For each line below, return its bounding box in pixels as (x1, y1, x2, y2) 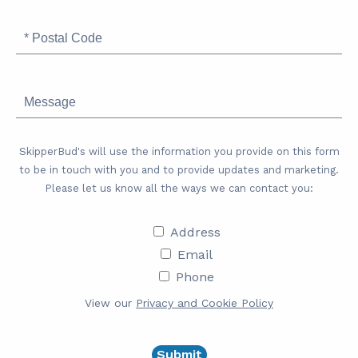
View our (85, 296, 136, 309)
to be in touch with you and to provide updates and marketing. (19, 164, 339, 176)
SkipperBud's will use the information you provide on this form (18, 145, 340, 157)
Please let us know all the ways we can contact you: (45, 182, 313, 194)
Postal (16, 36, 49, 48)
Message (16, 82, 60, 93)
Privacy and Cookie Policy (136, 296, 273, 309)
